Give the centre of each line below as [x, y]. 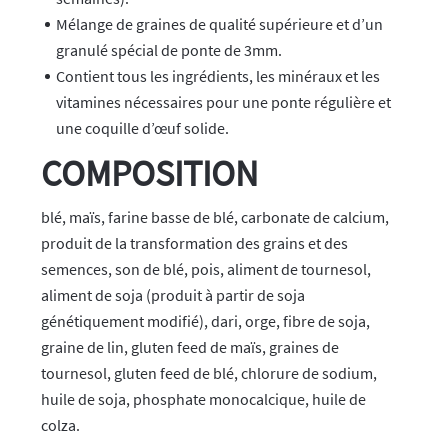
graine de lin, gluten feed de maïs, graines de [190, 347]
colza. [61, 425]
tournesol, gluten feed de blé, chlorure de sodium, [209, 373]
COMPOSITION [150, 173]
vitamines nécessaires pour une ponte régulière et [224, 102]
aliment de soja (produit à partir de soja [173, 295]
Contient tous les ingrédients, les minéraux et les [218, 76]
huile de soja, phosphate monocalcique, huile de [204, 399]
